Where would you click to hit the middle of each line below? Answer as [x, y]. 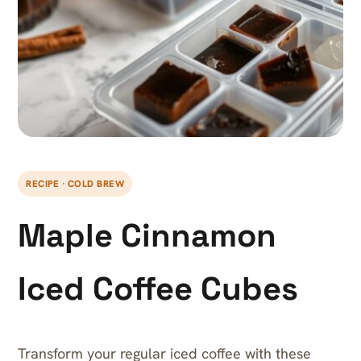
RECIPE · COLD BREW [75, 183]
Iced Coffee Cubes [158, 289]
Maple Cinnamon [147, 236]
